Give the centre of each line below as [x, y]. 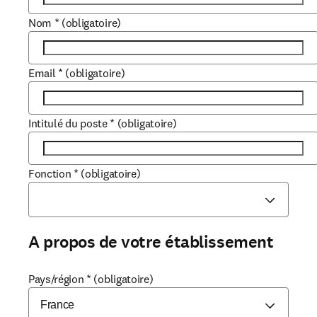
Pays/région [56, 279]
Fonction [50, 173]
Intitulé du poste [68, 123]
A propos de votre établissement [151, 242]
